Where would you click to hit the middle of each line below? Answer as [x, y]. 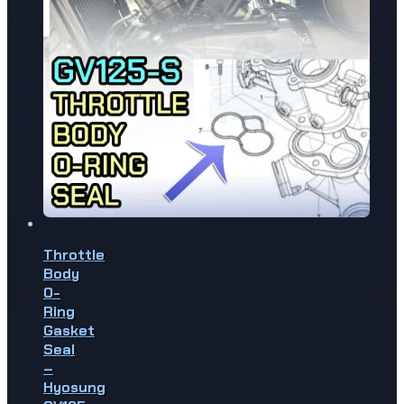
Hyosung [74, 387]
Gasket [69, 330]
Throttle [74, 254]
